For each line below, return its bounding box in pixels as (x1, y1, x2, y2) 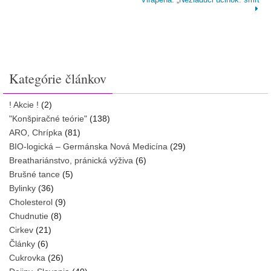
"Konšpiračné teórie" (9, 113, 87, 123)
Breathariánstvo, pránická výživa (9, 155, 133, 165)
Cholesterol (9, 197, 53, 207)
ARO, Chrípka (9, 127, 62, 137)
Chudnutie (9, 211, 48, 221)
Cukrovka (9, 252, 45, 263)
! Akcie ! (9, 99, 39, 109)
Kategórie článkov (9, 69, 106, 87)
